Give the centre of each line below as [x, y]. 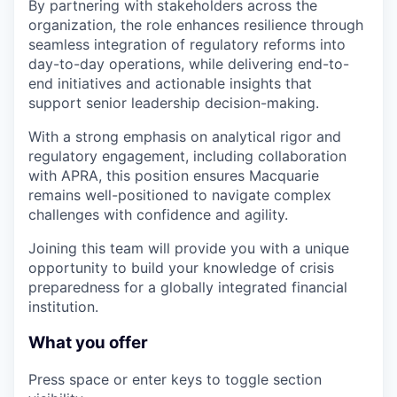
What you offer [88, 343]
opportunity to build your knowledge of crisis [181, 268]
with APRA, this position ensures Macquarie [174, 176]
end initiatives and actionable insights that [170, 84]
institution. [63, 307]
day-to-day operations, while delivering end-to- [189, 64]
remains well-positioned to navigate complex [180, 195]
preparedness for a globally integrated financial [188, 288]
